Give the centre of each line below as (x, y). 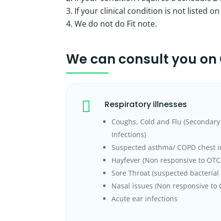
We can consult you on (142, 59)
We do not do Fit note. (116, 24)
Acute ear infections (145, 199)
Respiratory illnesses (146, 105)
